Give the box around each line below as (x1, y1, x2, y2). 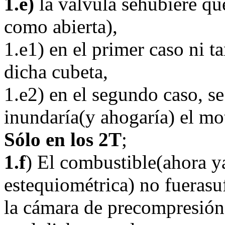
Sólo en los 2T (4, 129, 122, 150)
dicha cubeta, (4, 61, 108, 82)
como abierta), (4, 16, 118, 37)
